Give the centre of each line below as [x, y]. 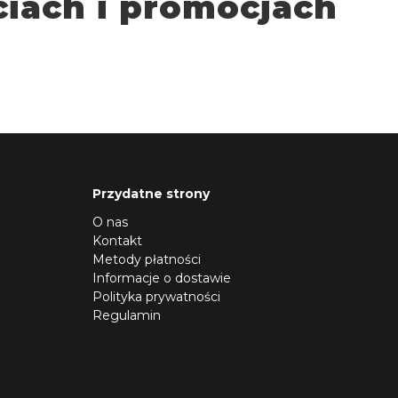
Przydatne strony [151, 193]
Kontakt [117, 240]
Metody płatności [146, 259]
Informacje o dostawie [161, 278]
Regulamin [126, 315]
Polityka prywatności [156, 296]
